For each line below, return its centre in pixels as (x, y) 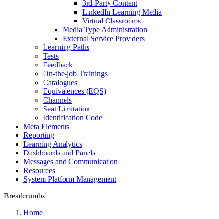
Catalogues (60, 82)
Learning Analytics (53, 144)
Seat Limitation (66, 109)
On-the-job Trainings (75, 74)
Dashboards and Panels (59, 153)
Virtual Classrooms (111, 21)
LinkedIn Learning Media (122, 12)
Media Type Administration (105, 30)
